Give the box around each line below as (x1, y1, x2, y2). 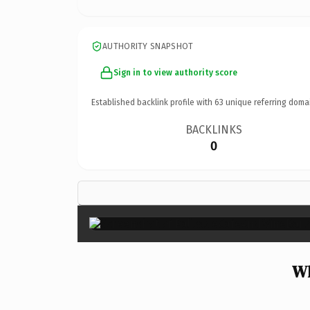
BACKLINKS (185, 122, 243, 136)
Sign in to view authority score (113, 67, 237, 77)
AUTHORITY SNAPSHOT (102, 41, 194, 51)
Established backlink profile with (91, 97, 215, 107)
